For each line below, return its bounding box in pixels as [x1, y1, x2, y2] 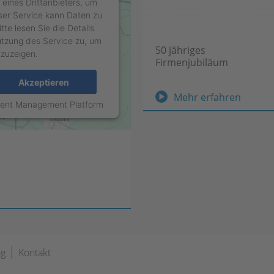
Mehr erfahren [174, 91, 241, 104]
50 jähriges [155, 43, 206, 57]
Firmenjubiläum [155, 56, 228, 69]
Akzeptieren [18, 76, 69, 87]
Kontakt [18, 246, 51, 259]
